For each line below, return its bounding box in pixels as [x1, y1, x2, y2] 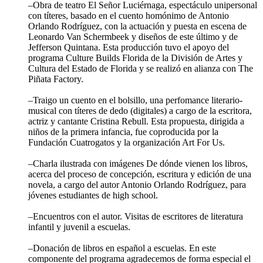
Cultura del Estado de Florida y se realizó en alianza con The [28, 63, 253, 73]
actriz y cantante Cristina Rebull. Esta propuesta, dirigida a [28, 116, 244, 126]
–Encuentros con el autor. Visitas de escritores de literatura [28, 211, 243, 221]
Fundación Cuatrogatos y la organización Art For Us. [28, 137, 225, 147]
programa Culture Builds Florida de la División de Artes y [28, 52, 242, 63]
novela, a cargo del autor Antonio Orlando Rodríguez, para [28, 179, 246, 190]
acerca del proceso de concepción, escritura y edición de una [28, 168, 251, 179]
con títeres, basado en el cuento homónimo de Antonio [28, 10, 229, 21]
